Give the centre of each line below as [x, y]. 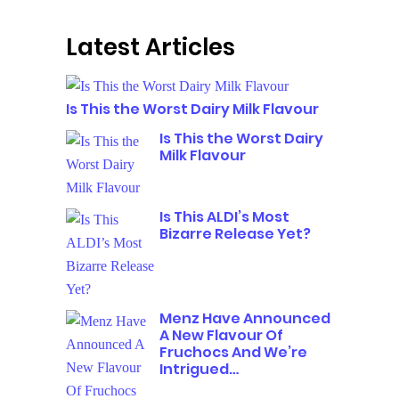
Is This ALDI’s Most [224, 217]
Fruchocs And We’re [233, 353]
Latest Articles [151, 47]
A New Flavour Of [221, 336]
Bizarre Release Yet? [235, 234]
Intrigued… [199, 370]
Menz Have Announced [245, 319]
